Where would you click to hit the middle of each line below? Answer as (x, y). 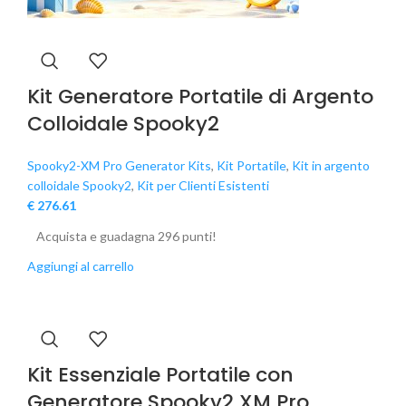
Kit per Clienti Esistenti (203, 186)
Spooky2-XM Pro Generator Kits (119, 166)
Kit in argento (331, 166)
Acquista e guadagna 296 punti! (126, 237)
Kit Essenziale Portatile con (160, 375)
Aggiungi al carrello (81, 266)
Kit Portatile (251, 166)
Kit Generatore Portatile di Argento (200, 97)
